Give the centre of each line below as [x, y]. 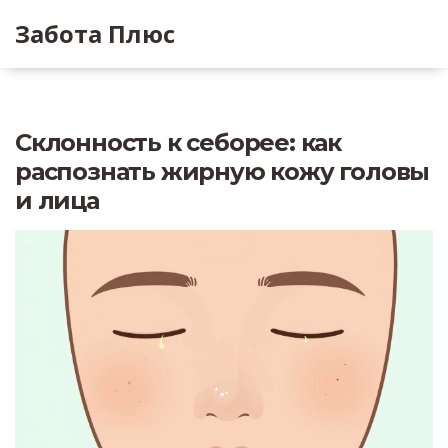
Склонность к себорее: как [178, 142]
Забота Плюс [95, 33]
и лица [57, 200]
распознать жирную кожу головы [222, 171]
